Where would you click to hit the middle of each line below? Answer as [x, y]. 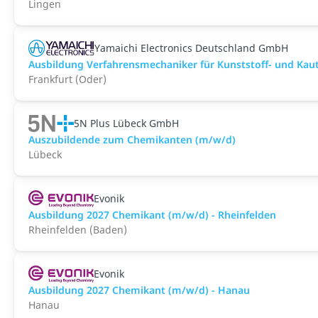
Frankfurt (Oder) [67, 79]
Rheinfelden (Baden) [78, 230]
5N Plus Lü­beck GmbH [126, 123]
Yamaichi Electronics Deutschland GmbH [192, 48]
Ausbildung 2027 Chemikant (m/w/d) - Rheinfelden [152, 215]
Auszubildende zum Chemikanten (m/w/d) [132, 139]
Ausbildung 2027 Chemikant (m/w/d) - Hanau [139, 290]
